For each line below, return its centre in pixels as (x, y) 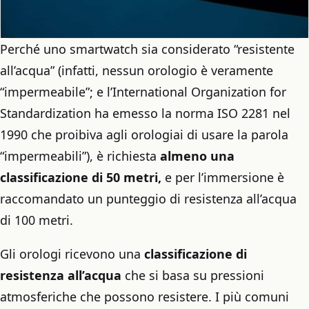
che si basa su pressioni (193, 276)
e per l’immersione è (223, 178)
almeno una (197, 156)
